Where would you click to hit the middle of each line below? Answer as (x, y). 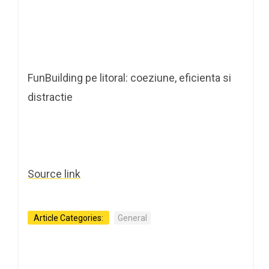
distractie (50, 97)
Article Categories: (68, 218)
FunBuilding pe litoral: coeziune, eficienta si (129, 77)
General (132, 218)
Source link (54, 174)
